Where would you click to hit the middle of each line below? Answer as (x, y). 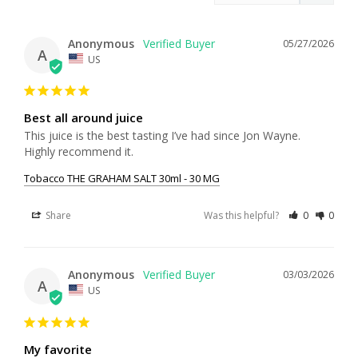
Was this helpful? (243, 216)
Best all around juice (84, 118)
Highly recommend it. (79, 152)
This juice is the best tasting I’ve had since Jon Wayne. (162, 136)
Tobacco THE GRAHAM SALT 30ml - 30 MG (122, 179)
